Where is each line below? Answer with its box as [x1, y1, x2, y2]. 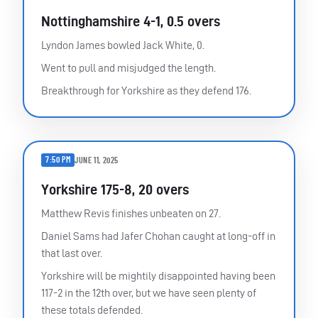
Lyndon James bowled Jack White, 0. [41, 39, 204, 52]
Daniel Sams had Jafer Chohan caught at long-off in [41, 230, 275, 243]
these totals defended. [41, 304, 143, 317]
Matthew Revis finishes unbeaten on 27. [41, 207, 221, 220]
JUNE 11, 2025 [75, 155, 119, 165]
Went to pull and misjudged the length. [41, 62, 216, 75]
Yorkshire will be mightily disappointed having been [41, 270, 275, 283]
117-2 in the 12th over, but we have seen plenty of [41, 287, 256, 300]
